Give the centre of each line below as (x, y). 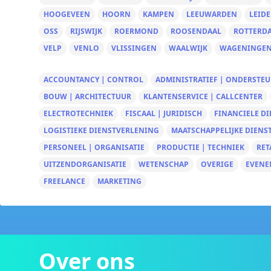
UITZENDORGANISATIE (85, 164)
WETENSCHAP (164, 164)
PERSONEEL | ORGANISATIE (94, 147)
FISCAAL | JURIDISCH (164, 113)
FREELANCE (64, 181)
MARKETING (119, 181)
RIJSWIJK (86, 31)
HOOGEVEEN (67, 14)
